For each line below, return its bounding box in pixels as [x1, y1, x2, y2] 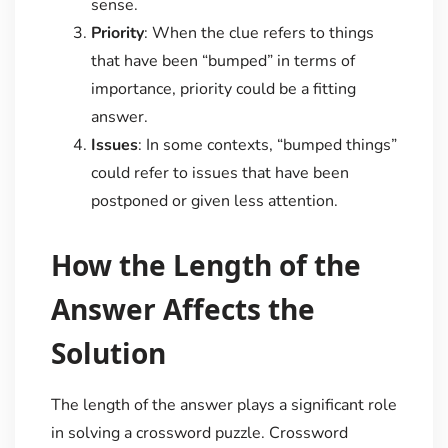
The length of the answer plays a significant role [50, 393, 397, 416]
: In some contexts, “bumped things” [137, 133, 397, 156]
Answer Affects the [50, 289, 315, 328]
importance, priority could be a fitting [90, 77, 356, 100]
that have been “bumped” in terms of [90, 49, 355, 72]
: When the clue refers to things [143, 21, 374, 44]
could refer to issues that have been [90, 161, 349, 184]
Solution [50, 333, 166, 372]
